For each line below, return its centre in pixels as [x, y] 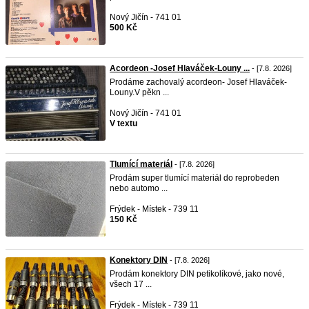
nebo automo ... [139, 188]
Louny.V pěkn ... [139, 92]
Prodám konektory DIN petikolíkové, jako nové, [197, 274]
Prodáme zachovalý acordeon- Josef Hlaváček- [198, 82]
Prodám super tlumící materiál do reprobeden [195, 178]
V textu [123, 123]
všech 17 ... [131, 284]
